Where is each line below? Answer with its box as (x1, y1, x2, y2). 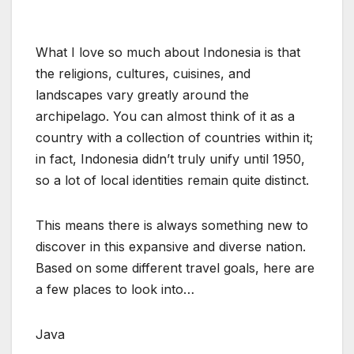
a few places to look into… (36, 281, 194, 297)
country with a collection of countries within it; (36, 129, 313, 145)
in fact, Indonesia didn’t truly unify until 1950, (36, 150, 305, 167)
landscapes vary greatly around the (36, 86, 249, 103)
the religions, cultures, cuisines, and (36, 65, 250, 81)
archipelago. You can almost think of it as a (36, 107, 295, 124)
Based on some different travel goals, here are (36, 259, 314, 276)
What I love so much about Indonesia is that (36, 43, 300, 60)
